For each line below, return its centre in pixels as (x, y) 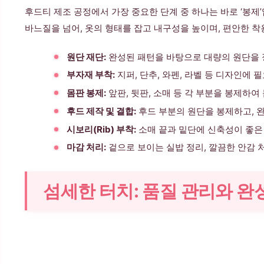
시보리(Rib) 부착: (101, 129)
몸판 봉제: (86, 93)
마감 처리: (86, 147)
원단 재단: (86, 57)
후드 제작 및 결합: (101, 111)
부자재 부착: (90, 75)
